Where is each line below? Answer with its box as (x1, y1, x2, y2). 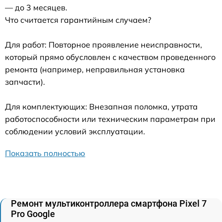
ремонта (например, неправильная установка (5, 64, 185, 75)
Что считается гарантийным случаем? (5, 15, 151, 25)
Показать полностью (5, 148, 85, 159)
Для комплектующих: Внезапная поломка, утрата (5, 102, 198, 112)
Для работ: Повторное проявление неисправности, (5, 40, 202, 50)
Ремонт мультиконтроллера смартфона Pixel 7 (11, 198, 207, 209)
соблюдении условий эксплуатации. (5, 126, 145, 137)
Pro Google (11, 209, 55, 220)
